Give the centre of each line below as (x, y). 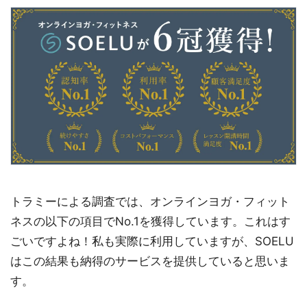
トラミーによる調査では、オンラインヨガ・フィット (150, 202)
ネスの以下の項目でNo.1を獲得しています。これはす (150, 222)
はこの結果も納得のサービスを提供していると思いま (150, 261)
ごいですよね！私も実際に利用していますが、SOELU (152, 242)
